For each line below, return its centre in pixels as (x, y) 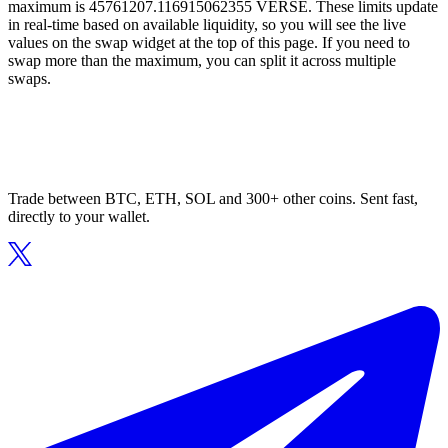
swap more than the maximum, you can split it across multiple (202, 61)
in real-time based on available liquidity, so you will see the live (207, 25)
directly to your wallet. (79, 217)
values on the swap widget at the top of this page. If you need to (209, 43)
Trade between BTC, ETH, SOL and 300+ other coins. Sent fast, (213, 199)
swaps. (29, 79)
